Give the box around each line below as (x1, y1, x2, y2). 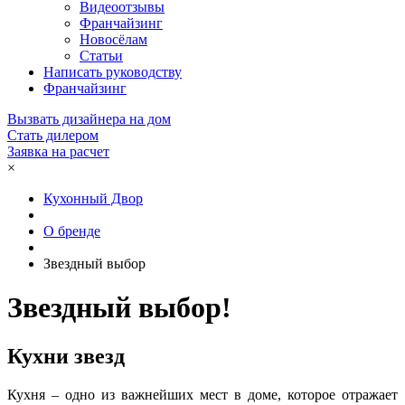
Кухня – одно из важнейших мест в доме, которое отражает (7, 386, 398, 402)
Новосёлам (80, 31, 147, 47)
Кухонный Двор (43, 190, 143, 206)
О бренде (43, 222, 100, 239)
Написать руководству (43, 63, 182, 80)
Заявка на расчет (7, 143, 109, 159)
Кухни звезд (7, 344, 125, 368)
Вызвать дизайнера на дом (7, 110, 171, 127)
